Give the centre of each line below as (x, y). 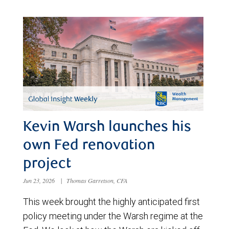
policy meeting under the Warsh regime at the (113, 216)
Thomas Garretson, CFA (97, 181)
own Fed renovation (89, 146)
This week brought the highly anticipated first (111, 202)
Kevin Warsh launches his (107, 128)
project (47, 165)
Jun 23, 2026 (40, 181)
